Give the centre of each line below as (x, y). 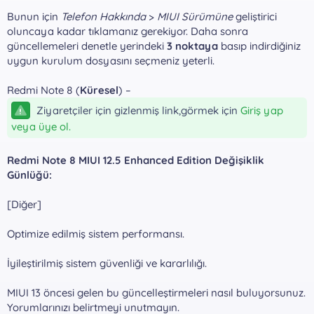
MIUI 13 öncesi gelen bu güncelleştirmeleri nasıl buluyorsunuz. (156, 292)
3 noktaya (192, 46)
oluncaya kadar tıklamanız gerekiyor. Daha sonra (128, 31)
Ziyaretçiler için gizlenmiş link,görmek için (137, 110)
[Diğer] (24, 204)
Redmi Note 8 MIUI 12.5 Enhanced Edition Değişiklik (136, 160)
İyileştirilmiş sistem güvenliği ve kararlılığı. (107, 263)
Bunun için (34, 16)
